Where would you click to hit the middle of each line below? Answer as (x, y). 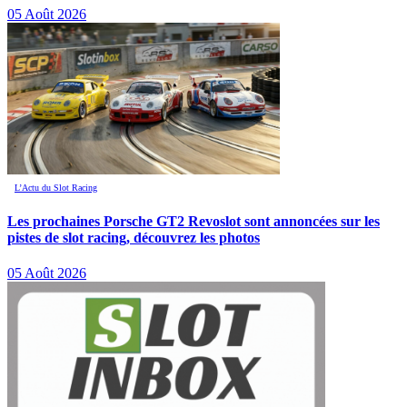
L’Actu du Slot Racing (56, 187)
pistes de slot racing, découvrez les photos (134, 237)
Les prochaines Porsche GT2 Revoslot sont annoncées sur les (194, 221)
